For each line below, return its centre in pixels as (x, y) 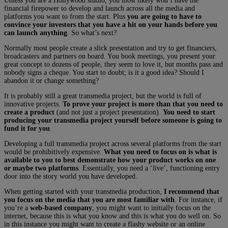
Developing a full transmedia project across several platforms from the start (113, 144)
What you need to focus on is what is (160, 152)
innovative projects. (33, 104)
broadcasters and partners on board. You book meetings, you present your (110, 56)
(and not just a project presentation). (109, 112)
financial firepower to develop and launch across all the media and (99, 8)
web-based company (61, 208)
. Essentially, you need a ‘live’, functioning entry (149, 168)
